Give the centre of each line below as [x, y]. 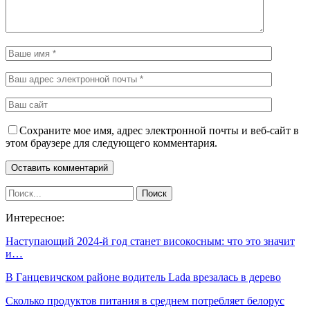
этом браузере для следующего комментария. [111, 143]
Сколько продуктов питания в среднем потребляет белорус [145, 300]
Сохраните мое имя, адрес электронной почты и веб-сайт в [159, 130]
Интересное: [35, 217]
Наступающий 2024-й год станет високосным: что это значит [150, 241]
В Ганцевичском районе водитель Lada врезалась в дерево [143, 277]
